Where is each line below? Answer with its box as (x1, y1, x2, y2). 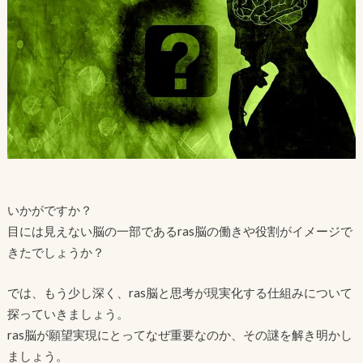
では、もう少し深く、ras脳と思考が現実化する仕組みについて (6, 285, 352, 301)
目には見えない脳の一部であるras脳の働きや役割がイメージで (6, 223, 352, 238)
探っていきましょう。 (6, 306, 129, 322)
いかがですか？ (6, 202, 92, 217)
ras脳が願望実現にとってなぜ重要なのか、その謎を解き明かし (6, 327, 352, 343)
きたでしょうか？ (6, 244, 105, 259)
